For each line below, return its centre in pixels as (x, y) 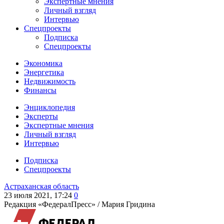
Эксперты (41, 116)
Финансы (40, 90)
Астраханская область (41, 186)
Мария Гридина (128, 204)
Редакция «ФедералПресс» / (53, 204)
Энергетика (44, 72)
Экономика (43, 63)
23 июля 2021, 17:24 (38, 195)
